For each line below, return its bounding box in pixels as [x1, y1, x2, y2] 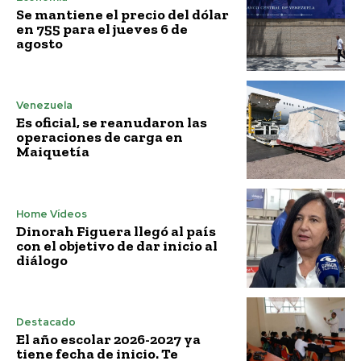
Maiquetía [16, 143, 89, 161]
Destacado [16, 315, 76, 330]
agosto [16, 35, 63, 53]
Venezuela [16, 98, 73, 113]
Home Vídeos [16, 206, 87, 221]
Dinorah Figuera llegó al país [16, 222, 216, 240]
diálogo [16, 251, 68, 269]
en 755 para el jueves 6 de [16, 20, 188, 39]
